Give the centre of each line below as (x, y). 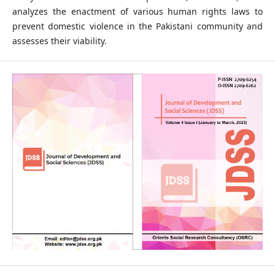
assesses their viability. (59, 41)
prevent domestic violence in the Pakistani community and (137, 26)
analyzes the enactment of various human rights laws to (137, 11)
